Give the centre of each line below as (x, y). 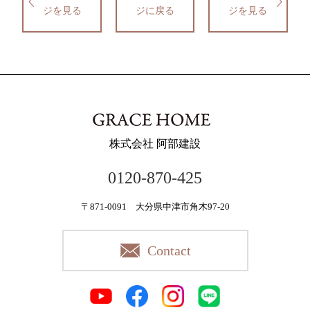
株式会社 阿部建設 (155, 144)
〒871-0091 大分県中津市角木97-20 (155, 207)
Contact (169, 250)
